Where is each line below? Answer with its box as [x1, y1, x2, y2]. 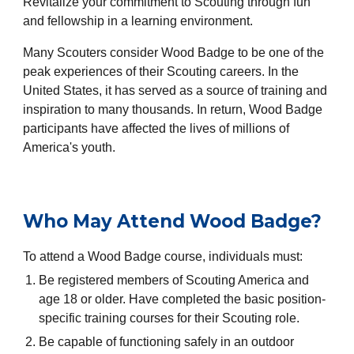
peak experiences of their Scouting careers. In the [23, 65, 299, 78]
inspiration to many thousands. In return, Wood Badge [23, 103, 323, 116]
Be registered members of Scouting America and [39, 273, 310, 287]
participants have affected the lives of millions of [23, 122, 290, 135]
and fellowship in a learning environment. [23, 14, 257, 28]
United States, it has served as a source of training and [23, 84, 328, 97]
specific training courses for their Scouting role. [39, 311, 300, 325]
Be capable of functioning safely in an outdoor [39, 335, 295, 348]
